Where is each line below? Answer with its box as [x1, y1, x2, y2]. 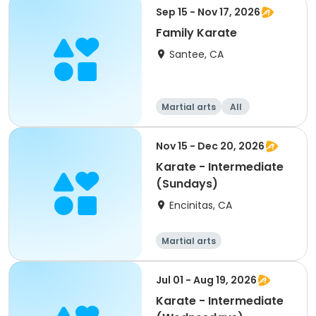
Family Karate [156, 25, 237, 41]
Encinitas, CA [169, 198, 232, 212]
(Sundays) [156, 176, 218, 192]
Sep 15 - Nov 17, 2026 [156, 5, 260, 19]
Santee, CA [169, 47, 224, 61]
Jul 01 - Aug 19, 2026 [156, 273, 257, 287]
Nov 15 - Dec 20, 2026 [156, 139, 265, 153]
